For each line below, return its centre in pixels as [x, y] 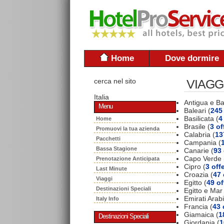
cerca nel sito [115, 81]
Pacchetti [110, 138]
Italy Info [107, 198]
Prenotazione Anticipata [129, 158]
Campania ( [202, 142]
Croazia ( [198, 174]
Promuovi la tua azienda [128, 128]
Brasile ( [197, 126]
